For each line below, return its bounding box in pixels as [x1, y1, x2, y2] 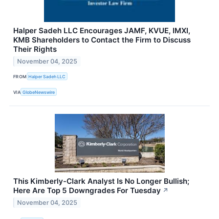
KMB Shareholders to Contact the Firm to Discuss [13, 35, 191, 45]
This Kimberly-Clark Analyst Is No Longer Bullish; [13, 176, 189, 186]
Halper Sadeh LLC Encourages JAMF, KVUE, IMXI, [13, 26, 190, 36]
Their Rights [13, 44, 57, 54]
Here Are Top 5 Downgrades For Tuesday [13, 186, 161, 196]
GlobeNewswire [22, 89, 55, 95]
